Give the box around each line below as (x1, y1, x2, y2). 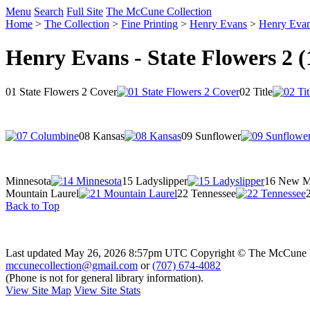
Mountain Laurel (6, 187, 79, 199)
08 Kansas (79, 129, 125, 142)
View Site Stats (74, 284, 140, 296)
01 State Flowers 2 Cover (6, 85, 117, 98)
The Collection (44, 18, 109, 30)
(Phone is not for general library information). (6, 271, 203, 284)
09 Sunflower (181, 129, 241, 142)
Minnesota (6, 174, 51, 187)
